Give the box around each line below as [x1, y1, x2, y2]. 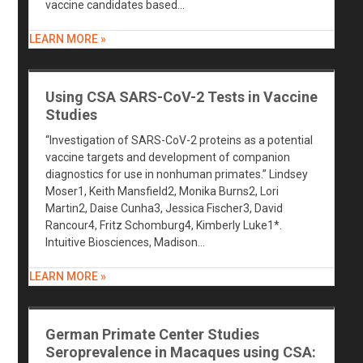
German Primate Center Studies [45, 326, 259, 343]
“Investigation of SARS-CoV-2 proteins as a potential [45, 134, 313, 147]
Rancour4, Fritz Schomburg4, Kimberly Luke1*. [45, 219, 282, 232]
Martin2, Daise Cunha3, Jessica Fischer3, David [45, 202, 283, 215]
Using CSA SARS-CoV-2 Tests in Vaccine [45, 88, 318, 105]
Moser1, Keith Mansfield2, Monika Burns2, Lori [45, 185, 279, 198]
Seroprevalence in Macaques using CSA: [45, 344, 316, 361]
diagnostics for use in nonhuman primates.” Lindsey [45, 168, 308, 181]
